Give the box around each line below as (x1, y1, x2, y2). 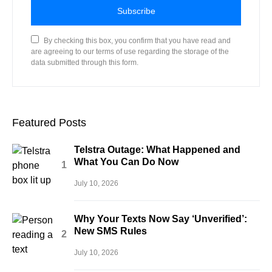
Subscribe (117, 5, 155, 16)
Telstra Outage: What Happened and (74, 144, 240, 155)
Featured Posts (12, 116, 86, 129)
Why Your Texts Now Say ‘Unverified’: (74, 213, 247, 224)
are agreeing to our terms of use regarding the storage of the (31, 47, 229, 56)
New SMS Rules (74, 225, 147, 236)
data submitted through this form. (31, 58, 138, 67)
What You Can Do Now (74, 156, 178, 167)
